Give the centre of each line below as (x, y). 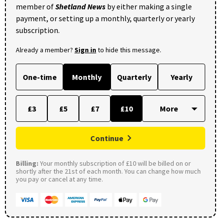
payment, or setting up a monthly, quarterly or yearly (105, 18)
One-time (39, 77)
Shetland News (80, 7)
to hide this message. (129, 50)
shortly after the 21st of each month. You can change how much (108, 171)
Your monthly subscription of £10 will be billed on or (115, 164)
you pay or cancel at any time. (59, 179)
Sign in (85, 50)
